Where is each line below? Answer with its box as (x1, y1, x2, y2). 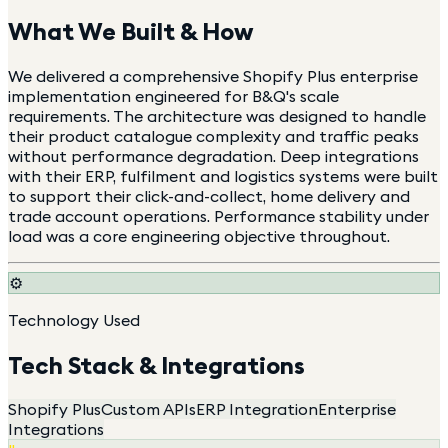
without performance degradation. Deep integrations (8, 145, 419, 166)
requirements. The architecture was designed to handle (8, 105, 426, 126)
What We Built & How (8, 15, 253, 46)
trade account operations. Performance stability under (8, 205, 429, 226)
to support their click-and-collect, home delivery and (8, 185, 410, 206)
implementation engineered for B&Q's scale (8, 85, 339, 106)
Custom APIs (101, 399, 196, 420)
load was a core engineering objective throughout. (8, 225, 390, 246)
